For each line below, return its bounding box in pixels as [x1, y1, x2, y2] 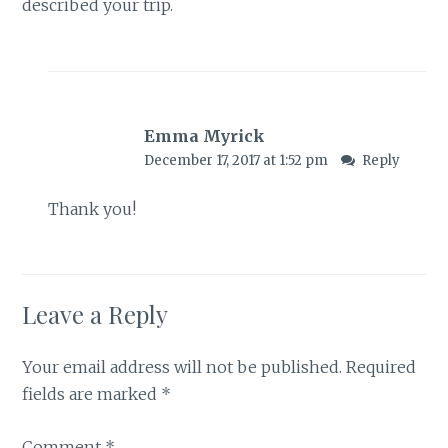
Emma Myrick [143, 125, 265, 146]
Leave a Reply [22, 298, 169, 331]
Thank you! [47, 199, 136, 220]
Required [346, 357, 417, 378]
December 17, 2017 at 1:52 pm [143, 151, 331, 169]
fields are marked [22, 384, 162, 405]
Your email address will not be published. [22, 357, 343, 378]
